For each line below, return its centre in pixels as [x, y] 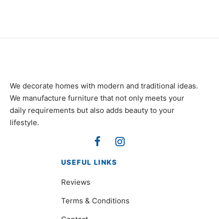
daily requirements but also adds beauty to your [92, 110]
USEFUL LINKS [89, 162]
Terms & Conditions [95, 201]
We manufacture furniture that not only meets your [97, 98]
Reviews [76, 182]
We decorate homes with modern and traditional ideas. [104, 86]
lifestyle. [24, 122]
